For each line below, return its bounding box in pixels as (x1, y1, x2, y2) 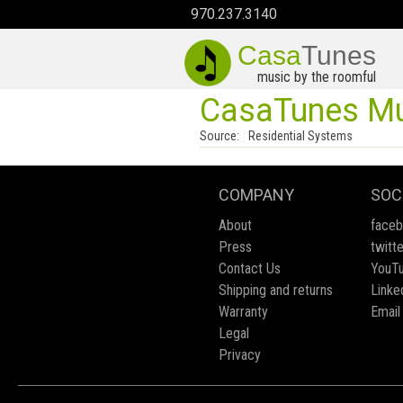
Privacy (219, 346, 261, 363)
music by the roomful (257, 68, 376, 85)
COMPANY (219, 185, 294, 204)
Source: (200, 129, 239, 143)
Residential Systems (248, 129, 353, 143)
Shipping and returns (219, 282, 333, 299)
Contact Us (219, 260, 281, 277)
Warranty (219, 303, 268, 320)
